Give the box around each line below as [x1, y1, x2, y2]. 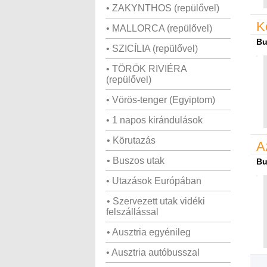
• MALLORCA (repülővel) [106, 23, 212, 33]
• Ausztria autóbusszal [106, 247, 200, 257]
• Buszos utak [107, 156, 164, 166]
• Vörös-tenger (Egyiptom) [106, 95, 215, 105]
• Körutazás [107, 135, 156, 145]
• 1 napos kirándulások [106, 115, 203, 125]
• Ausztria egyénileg [107, 227, 191, 237]
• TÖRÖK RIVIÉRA [106, 64, 187, 74]
